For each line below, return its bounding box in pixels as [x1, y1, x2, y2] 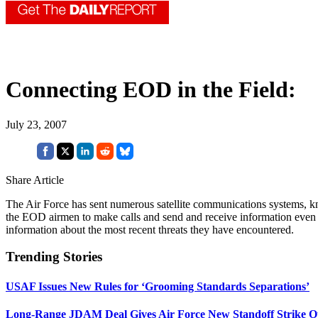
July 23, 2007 [6, 118, 67, 131]
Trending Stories [6, 249, 102, 265]
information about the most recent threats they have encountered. [6, 223, 294, 236]
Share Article [6, 173, 64, 186]
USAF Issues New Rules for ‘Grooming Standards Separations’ [6, 280, 309, 292]
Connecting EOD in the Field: [6, 77, 296, 103]
